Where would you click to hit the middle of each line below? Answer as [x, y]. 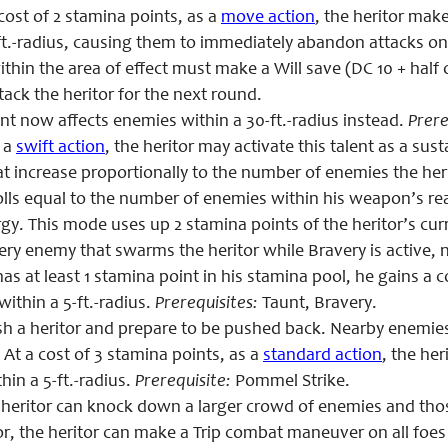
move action [268, 18]
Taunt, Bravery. [317, 304]
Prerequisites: [206, 304]
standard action [322, 356]
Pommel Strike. [290, 382]
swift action [60, 148]
